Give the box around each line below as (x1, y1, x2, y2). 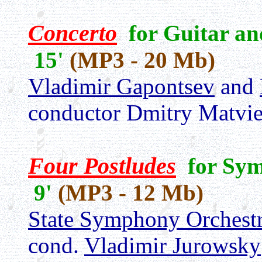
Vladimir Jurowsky (84, 233, 261, 258)
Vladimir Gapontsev (28, 74, 215, 99)
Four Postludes (28, 153, 176, 179)
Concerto (28, 20, 117, 46)
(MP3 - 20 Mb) (70, 47, 215, 73)
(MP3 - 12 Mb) (58, 180, 204, 205)
